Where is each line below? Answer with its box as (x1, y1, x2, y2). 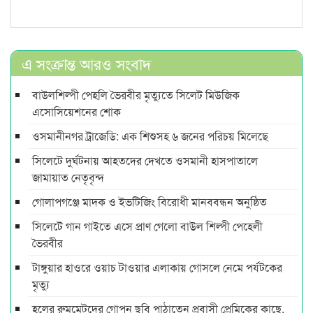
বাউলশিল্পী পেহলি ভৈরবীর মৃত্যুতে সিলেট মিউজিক (32, 87, 240, 103)
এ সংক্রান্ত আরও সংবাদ (22, 52, 152, 75)
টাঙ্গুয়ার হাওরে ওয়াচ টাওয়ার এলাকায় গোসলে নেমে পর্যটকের (32, 259, 282, 276)
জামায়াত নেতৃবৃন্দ (32, 169, 104, 186)
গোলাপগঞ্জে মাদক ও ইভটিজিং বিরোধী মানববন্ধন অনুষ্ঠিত (32, 194, 267, 210)
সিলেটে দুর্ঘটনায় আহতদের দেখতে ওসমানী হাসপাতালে (32, 152, 258, 169)
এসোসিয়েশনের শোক (32, 103, 121, 120)
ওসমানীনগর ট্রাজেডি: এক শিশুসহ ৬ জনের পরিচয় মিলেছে (32, 128, 268, 145)
